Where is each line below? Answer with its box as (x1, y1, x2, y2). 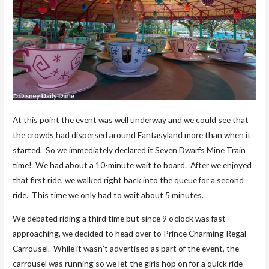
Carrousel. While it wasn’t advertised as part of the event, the (13, 243, 240, 254)
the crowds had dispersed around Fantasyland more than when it (13, 130, 252, 141)
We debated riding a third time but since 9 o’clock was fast (13, 213, 226, 224)
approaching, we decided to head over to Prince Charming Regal (13, 228, 247, 239)
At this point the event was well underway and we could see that (13, 115, 249, 125)
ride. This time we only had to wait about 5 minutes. (13, 190, 204, 201)
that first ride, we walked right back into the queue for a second (13, 175, 244, 186)
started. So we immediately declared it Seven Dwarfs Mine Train (13, 145, 246, 156)
